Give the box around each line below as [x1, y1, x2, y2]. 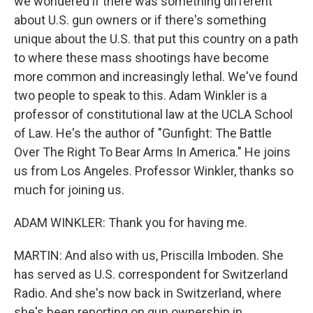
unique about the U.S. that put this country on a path [14, 31, 298, 46]
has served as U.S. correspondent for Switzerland [14, 266, 288, 282]
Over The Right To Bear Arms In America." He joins [14, 144, 291, 159]
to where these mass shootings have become [14, 50, 269, 65]
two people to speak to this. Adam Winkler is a [14, 87, 267, 103]
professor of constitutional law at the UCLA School [14, 106, 293, 122]
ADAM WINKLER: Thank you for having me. [14, 214, 247, 230]
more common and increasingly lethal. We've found [14, 68, 298, 84]
